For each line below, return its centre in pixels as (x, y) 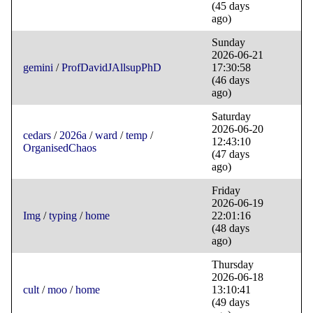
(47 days (231, 154)
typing (63, 216)
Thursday (233, 265)
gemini (38, 68)
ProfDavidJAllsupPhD (111, 68)
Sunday (228, 43)
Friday (226, 191)
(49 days (231, 303)
